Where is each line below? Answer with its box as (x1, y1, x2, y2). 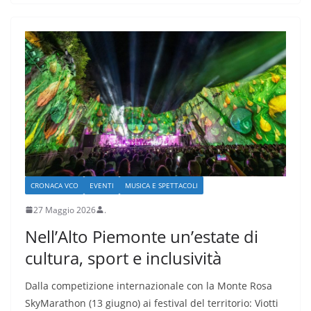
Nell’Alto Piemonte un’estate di (25, 224, 258, 248)
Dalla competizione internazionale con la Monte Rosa (25, 278, 272, 292)
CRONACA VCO (31, 180, 78, 190)
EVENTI (90, 180, 114, 190)
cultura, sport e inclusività (25, 246, 221, 269)
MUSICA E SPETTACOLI (125, 180, 198, 190)
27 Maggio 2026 (33, 203, 96, 216)
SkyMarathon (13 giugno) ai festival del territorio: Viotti (25, 296, 278, 310)
